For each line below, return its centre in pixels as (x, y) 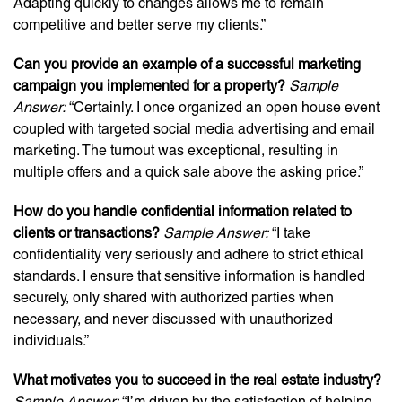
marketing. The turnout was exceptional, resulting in (176, 150)
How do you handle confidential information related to (183, 211)
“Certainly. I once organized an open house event (223, 107)
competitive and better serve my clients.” (140, 25)
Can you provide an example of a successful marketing (187, 64)
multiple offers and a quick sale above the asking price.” (188, 172)
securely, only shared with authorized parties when (174, 297)
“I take (289, 233)
